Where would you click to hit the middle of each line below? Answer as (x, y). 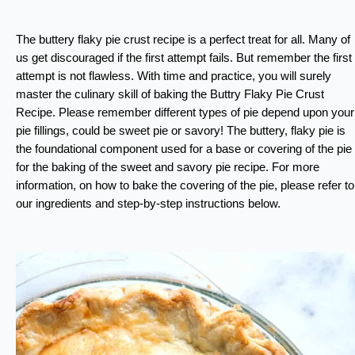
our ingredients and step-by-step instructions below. (148, 204)
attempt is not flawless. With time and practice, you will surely (174, 76)
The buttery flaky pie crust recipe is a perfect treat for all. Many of (183, 40)
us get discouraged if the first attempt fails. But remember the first (184, 58)
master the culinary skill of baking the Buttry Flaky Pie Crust (170, 95)
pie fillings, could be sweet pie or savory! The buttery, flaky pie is (181, 131)
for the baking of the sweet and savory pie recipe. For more (168, 168)
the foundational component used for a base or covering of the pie (184, 149)
